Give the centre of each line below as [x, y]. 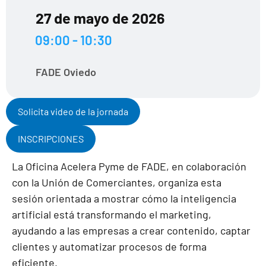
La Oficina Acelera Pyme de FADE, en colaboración [129, 166]
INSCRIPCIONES [51, 139]
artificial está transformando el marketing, [112, 214]
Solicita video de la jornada [73, 111]
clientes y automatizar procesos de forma [109, 246]
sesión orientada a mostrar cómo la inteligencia [124, 198]
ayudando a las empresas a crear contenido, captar [131, 230]
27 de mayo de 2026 [100, 18]
